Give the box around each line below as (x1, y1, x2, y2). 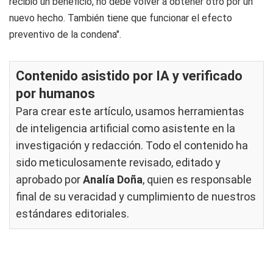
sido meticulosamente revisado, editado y (16, 156, 221, 169)
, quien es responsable (143, 173, 252, 186)
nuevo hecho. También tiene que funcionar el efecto (9, 12, 232, 24)
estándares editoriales (16, 207, 127, 220)
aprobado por (16, 173, 83, 186)
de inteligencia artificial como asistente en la (16, 122, 235, 135)
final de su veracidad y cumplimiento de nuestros (16, 190, 256, 203)
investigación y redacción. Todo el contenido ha (16, 139, 248, 152)
